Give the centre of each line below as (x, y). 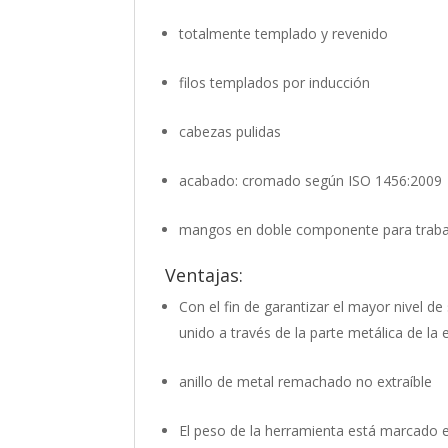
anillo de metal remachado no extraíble (306, 382)
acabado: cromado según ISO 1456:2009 (311, 181)
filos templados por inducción (275, 83)
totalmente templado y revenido (284, 34)
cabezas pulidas (230, 132)
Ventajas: (204, 275)
